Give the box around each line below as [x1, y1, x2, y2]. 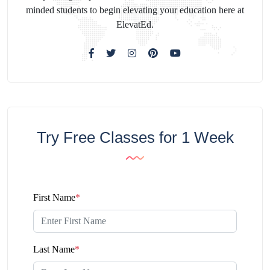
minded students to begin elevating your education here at [26, 4, 244, 15]
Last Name [33, 243, 75, 254]
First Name [33, 192, 75, 202]
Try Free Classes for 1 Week [36, 128, 234, 146]
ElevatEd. [116, 19, 154, 30]
